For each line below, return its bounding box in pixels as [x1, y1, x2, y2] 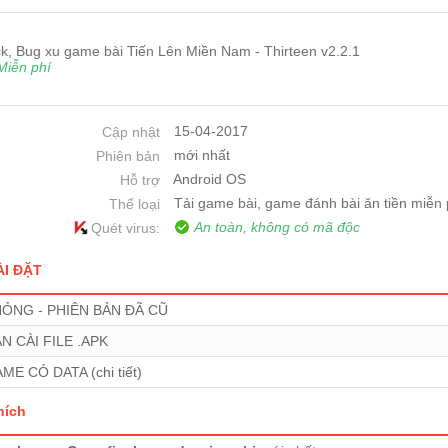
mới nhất [174, 146, 231, 163]
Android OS [173, 170, 247, 187]
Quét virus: [91, 220, 161, 236]
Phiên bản [96, 148, 161, 164]
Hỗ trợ [120, 172, 161, 188]
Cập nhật [102, 124, 161, 140]
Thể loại [109, 196, 161, 212]
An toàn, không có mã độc [194, 218, 361, 235]
